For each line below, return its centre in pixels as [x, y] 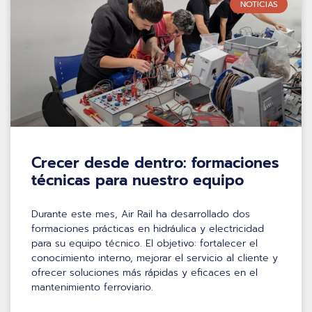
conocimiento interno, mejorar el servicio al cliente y [155, 258]
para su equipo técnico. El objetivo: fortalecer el [145, 243]
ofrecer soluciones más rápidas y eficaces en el [145, 272]
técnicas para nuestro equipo [138, 180]
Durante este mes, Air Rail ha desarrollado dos [141, 214]
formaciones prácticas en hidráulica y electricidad [148, 228]
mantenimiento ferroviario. [92, 287]
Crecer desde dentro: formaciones [155, 163]
